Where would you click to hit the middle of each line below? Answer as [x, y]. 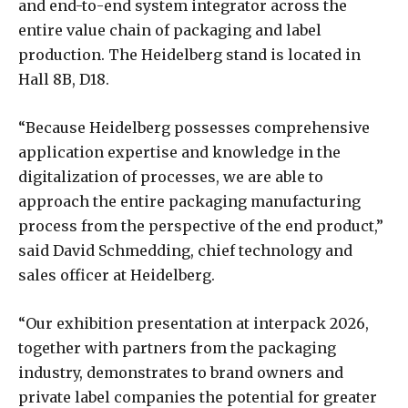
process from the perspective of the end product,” [201, 226]
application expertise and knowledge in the [179, 153]
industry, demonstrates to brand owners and [181, 373]
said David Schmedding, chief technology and [185, 251]
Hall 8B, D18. [64, 80]
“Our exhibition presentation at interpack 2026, [194, 324]
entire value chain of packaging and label [170, 31]
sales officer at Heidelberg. [117, 275]
